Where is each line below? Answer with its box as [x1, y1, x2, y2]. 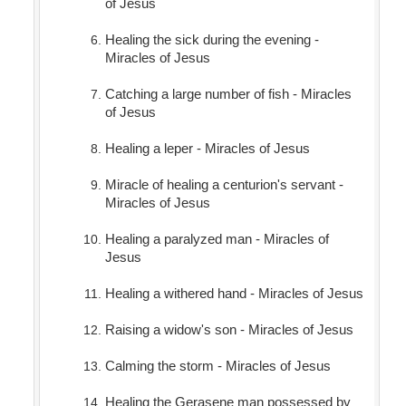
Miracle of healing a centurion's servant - [104, 177, 343, 193]
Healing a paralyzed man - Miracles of [104, 231, 329, 247]
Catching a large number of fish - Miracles [104, 86, 352, 102]
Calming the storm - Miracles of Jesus [104, 358, 331, 374]
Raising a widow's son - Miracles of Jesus [104, 322, 353, 338]
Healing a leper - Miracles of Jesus [104, 140, 310, 157]
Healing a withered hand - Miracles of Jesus [104, 285, 363, 302]
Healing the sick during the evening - [104, 32, 319, 48]
